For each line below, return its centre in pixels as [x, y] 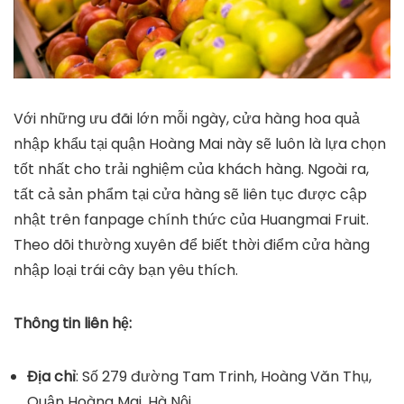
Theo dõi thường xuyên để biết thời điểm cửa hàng [192, 244]
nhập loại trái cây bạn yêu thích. [126, 270]
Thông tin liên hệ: [73, 323]
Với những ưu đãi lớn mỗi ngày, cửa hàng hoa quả [187, 118]
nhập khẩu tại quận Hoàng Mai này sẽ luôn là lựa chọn [200, 143]
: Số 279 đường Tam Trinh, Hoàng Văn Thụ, [224, 376]
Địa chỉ [51, 376]
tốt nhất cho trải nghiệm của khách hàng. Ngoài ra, [191, 169]
